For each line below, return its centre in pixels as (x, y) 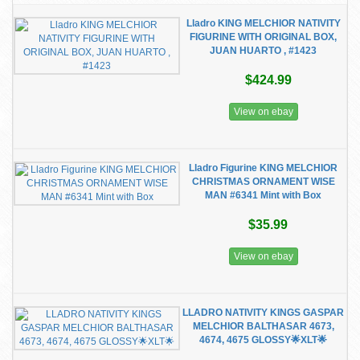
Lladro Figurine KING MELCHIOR (263, 168)
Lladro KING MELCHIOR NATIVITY (263, 23)
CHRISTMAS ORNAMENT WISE (263, 182)
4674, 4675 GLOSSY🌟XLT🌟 (263, 340)
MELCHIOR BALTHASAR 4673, (263, 326)
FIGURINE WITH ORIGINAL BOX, (263, 37)
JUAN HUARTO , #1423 (263, 51)
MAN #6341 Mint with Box (263, 195)
